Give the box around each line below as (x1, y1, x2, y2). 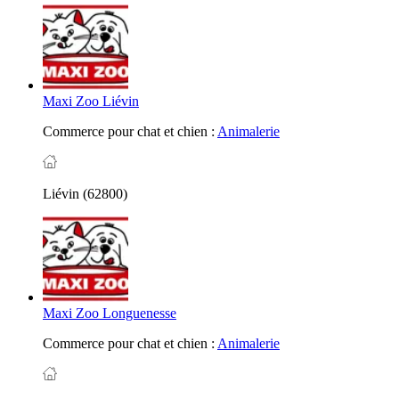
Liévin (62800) (43, 185, 127, 201)
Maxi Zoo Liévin (43, 93, 139, 109)
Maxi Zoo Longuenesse (43, 305, 176, 321)
